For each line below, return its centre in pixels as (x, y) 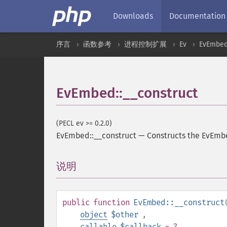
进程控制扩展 (145, 44)
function (111, 202)
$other (125, 215)
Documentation (197, 16)
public (76, 202)
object (94, 215)
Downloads (133, 16)
